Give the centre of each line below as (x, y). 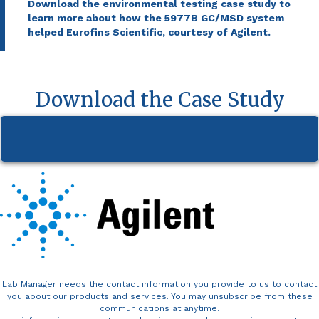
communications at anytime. (159, 309)
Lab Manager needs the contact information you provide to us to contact (159, 284)
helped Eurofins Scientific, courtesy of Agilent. (149, 32)
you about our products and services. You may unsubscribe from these (159, 297)
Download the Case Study (159, 100)
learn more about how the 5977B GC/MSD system (156, 18)
